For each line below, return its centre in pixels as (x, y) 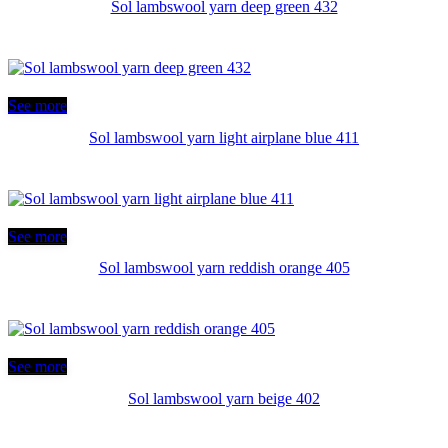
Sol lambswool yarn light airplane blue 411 (224, 137)
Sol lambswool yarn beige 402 (224, 398)
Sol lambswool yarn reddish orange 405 (224, 268)
